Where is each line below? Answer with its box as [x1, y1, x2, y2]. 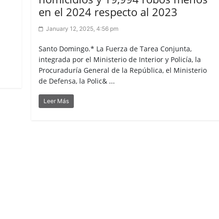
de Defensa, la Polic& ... [39, 76, 115, 86]
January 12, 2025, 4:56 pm [46, 25, 119, 33]
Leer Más [44, 97, 69, 105]
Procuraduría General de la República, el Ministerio [39, 66, 207, 75]
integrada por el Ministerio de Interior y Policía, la [39, 55, 201, 65]
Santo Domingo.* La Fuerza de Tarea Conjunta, [39, 44, 192, 54]
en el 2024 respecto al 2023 [39, 4, 178, 20]
